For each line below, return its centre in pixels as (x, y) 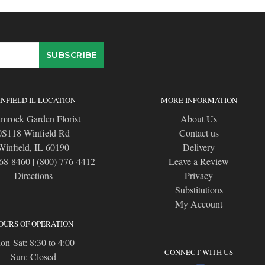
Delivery (199, 147)
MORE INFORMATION (199, 100)
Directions (33, 176)
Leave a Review (199, 161)
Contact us (199, 133)
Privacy (199, 176)
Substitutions (199, 190)
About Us (199, 119)
